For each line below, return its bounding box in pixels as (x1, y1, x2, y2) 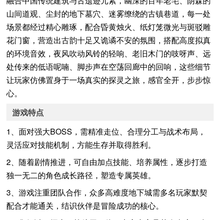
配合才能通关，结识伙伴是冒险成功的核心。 (6, 199, 164, 211)
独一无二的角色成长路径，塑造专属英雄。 (6, 169, 156, 181)
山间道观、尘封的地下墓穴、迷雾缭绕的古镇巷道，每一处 (6, 7, 211, 19)
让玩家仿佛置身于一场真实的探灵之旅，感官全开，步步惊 (6, 74, 211, 85)
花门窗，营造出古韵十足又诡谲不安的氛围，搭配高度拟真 (6, 34, 211, 46)
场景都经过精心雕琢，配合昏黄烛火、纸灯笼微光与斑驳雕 (6, 21, 211, 32)
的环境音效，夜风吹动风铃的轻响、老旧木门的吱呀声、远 (6, 47, 211, 59)
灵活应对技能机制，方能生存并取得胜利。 (6, 138, 156, 150)
